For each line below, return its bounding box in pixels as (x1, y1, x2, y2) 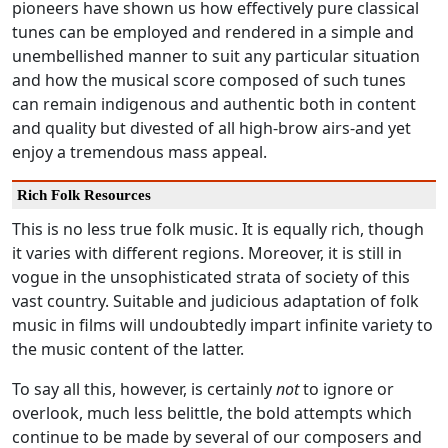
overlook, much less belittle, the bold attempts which (12, 402, 412, 425)
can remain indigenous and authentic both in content (12, 93, 416, 116)
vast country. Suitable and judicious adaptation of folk (12, 290, 419, 313)
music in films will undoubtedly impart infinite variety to (12, 314, 433, 337)
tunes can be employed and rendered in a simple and (12, 21, 414, 44)
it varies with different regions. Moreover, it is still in (12, 242, 402, 265)
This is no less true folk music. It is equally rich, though (12, 218, 424, 241)
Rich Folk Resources (17, 187, 151, 204)
